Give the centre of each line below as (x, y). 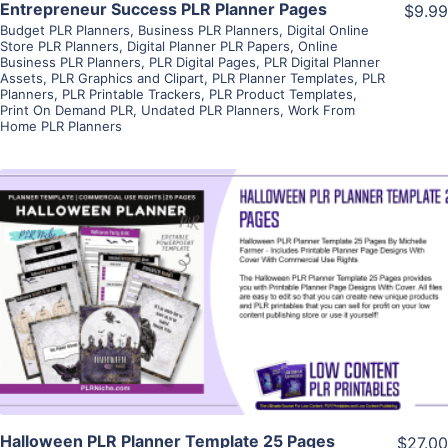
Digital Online (328, 29)
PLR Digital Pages (202, 61)
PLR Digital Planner (322, 61)
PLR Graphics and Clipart (127, 77)
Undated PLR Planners (210, 109)
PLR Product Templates (281, 93)
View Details (224, 262)
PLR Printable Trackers (131, 93)
